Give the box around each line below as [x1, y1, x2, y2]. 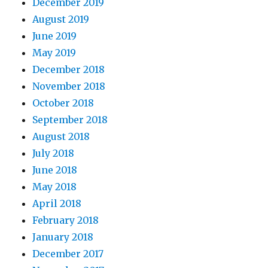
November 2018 [32, 80, 106, 92]
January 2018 [32, 230, 94, 243]
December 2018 [32, 63, 105, 75]
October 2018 [32, 96, 95, 109]
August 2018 [32, 130, 90, 142]
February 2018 [32, 214, 99, 226]
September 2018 [32, 113, 108, 126]
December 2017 [32, 247, 104, 260]
